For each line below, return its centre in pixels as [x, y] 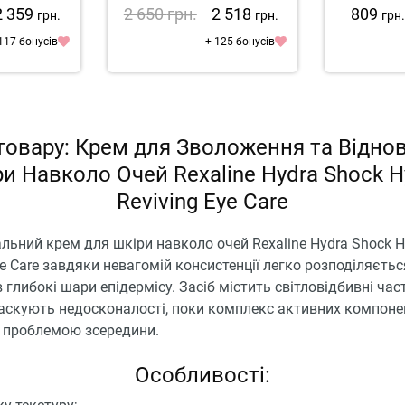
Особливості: [202, 375]
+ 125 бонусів [240, 41]
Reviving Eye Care [202, 201]
